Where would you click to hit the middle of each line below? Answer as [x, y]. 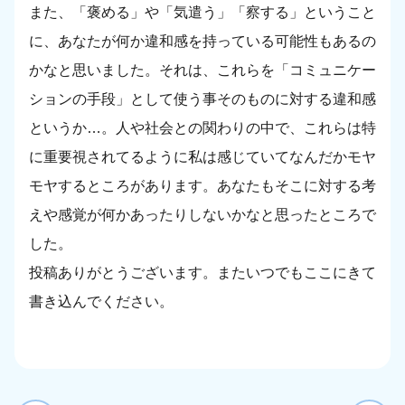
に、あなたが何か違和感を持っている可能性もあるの [202, 42]
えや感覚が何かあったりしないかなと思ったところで [202, 215]
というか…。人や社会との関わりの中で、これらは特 [202, 128]
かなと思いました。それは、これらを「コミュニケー [202, 71]
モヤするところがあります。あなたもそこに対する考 [202, 186]
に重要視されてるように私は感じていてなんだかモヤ [202, 157]
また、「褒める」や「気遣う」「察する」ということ [202, 13]
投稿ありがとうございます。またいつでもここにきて [202, 273]
